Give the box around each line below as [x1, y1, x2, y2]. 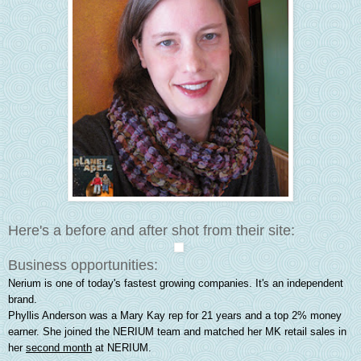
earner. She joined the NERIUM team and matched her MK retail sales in [8, 326, 346, 338]
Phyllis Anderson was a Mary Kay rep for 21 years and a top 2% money [8, 309, 342, 322]
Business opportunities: [8, 257, 162, 274]
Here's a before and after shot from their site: [8, 222, 295, 239]
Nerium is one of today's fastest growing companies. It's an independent [8, 277, 343, 290]
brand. [8, 293, 37, 306]
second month [26, 342, 92, 355]
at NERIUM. [95, 342, 155, 355]
